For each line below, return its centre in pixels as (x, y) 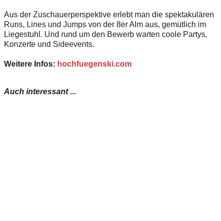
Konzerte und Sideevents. (49, 44)
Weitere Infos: (31, 64)
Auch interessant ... (40, 92)
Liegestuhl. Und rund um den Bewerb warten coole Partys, (106, 35)
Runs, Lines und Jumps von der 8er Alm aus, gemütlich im (105, 25)
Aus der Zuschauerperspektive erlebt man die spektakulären (109, 15)
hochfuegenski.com (94, 64)
